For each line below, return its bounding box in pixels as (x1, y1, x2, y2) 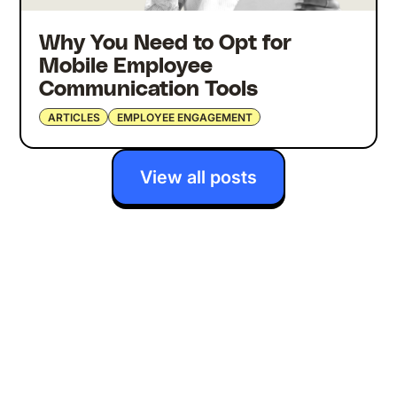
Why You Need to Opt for (39, 33, 292, 55)
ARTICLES (47, 110, 100, 124)
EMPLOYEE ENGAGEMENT (116, 110, 253, 124)
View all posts (140, 166, 257, 188)
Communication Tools (39, 79, 259, 101)
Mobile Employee (39, 56, 214, 78)
